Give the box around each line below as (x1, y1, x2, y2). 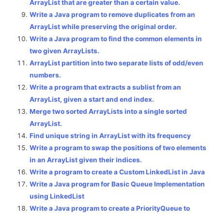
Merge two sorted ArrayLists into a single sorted (30, 107, 187, 115)
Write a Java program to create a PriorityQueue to (30, 204, 190, 212)
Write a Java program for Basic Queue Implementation (30, 180, 205, 188)
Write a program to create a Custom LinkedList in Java (30, 168, 205, 176)
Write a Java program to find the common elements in (30, 34, 202, 43)
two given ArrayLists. (30, 46, 100, 55)
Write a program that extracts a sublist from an (30, 83, 182, 91)
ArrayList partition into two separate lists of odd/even (30, 59, 204, 67)
